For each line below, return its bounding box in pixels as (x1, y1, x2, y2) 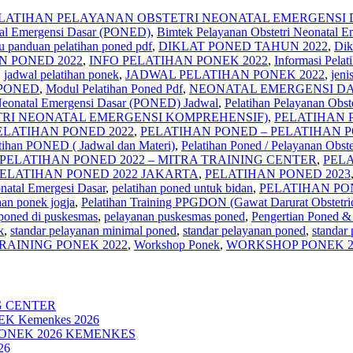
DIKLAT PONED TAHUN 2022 (158, 39, 328, 53)
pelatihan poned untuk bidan (112, 180, 253, 195)
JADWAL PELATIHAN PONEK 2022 (125, 67, 325, 81)
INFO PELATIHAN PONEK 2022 (89, 53, 268, 67)
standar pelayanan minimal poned (10, 223, 176, 237)
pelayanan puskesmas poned (104, 209, 245, 223)
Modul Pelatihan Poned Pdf (46, 81, 183, 95)
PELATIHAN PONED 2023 (205, 166, 351, 180)
